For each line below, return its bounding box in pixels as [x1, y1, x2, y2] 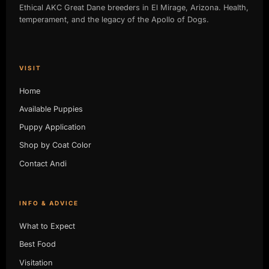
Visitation [19, 258, 53, 267]
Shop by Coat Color [19, 141, 91, 150]
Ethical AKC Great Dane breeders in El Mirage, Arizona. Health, [19, 3, 249, 13]
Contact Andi [19, 159, 67, 168]
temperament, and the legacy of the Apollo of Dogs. [19, 15, 209, 25]
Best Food [19, 240, 56, 249]
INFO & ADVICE [19, 199, 79, 207]
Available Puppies [19, 104, 83, 113]
